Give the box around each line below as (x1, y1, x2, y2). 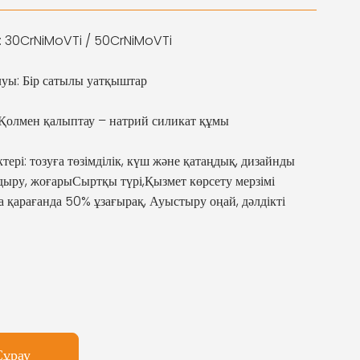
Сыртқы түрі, (72, 171, 145, 190)
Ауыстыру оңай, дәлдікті (149, 191, 285, 211)
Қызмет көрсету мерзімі (144, 171, 275, 190)
